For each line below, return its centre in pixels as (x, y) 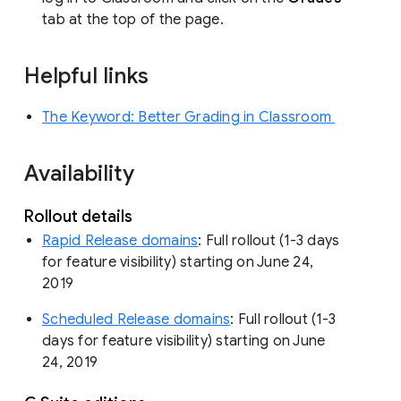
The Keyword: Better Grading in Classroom (189, 117)
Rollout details (80, 216)
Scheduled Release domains (137, 319)
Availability (82, 173)
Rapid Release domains (120, 240)
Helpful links (89, 76)
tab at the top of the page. (135, 19)
